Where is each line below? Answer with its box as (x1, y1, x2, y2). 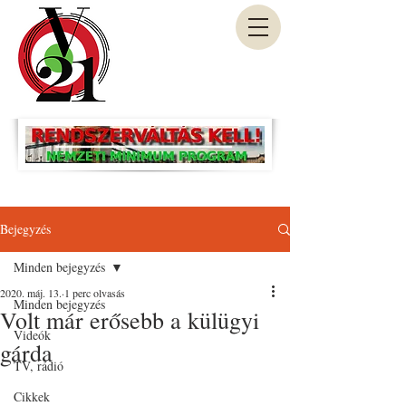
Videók (14, 326, 51, 343)
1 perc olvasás (64, 285, 125, 300)
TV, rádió (14, 357, 63, 374)
